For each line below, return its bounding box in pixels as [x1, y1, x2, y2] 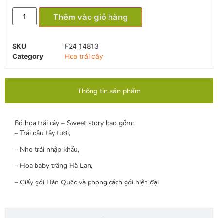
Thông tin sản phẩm [77, 86, 141, 95]
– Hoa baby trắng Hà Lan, [15, 161, 92, 171]
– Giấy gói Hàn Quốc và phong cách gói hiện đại [15, 177, 159, 187]
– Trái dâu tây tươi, [15, 128, 70, 138]
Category [12, 52, 43, 60]
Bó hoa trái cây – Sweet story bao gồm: [15, 118, 134, 127]
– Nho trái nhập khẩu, [15, 145, 79, 154]
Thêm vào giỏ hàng [53, 12, 128, 22]
